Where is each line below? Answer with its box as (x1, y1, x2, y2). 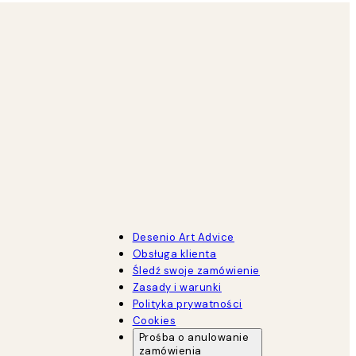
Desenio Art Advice (132, 230, 234, 244)
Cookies (132, 313, 176, 327)
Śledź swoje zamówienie (132, 263, 261, 277)
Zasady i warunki (132, 280, 222, 294)
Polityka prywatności (132, 296, 242, 311)
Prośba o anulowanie (138, 330, 250, 344)
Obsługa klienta (132, 246, 217, 261)
